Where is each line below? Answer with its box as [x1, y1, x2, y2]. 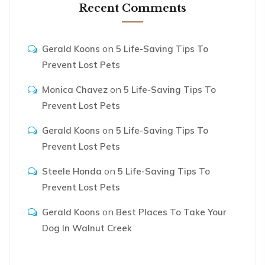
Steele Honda [42, 166, 102, 177]
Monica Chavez [42, 84, 108, 95]
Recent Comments [79, 2, 186, 15]
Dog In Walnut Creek [42, 222, 132, 234]
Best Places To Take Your [116, 206, 227, 218]
